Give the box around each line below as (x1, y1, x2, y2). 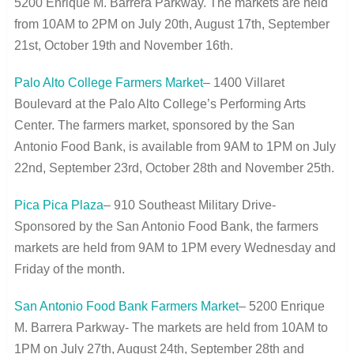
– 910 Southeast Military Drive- (103, 198, 276, 212)
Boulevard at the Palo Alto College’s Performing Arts (13, 96, 306, 111)
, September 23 (42, 160, 128, 175)
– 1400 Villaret (202, 75, 284, 89)
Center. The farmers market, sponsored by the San (13, 118, 295, 132)
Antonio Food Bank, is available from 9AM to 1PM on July (13, 139, 336, 153)
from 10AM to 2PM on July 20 (13, 17, 179, 31)
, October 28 (138, 160, 207, 175)
